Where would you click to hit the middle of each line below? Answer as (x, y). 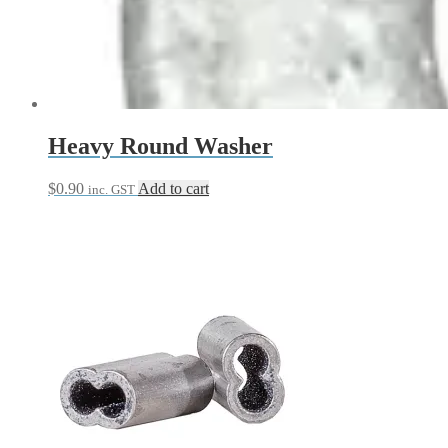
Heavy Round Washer (160, 146)
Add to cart (173, 188)
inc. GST (111, 189)
